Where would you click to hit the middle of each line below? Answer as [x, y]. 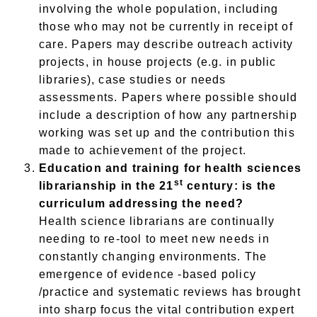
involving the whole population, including [159, 9]
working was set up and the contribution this [167, 133]
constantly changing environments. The [153, 257]
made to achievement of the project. [143, 151]
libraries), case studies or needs [133, 80]
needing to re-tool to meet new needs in [154, 239]
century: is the [230, 186]
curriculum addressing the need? [142, 204]
